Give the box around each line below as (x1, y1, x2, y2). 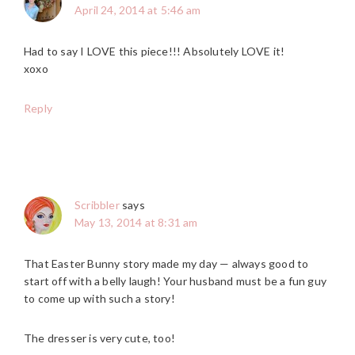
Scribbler (74, 197, 120, 212)
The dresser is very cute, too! (24, 330, 175, 345)
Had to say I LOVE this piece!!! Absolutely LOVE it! (24, 44, 285, 58)
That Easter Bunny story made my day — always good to (24, 256, 309, 270)
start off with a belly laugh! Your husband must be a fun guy (24, 273, 327, 288)
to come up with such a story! (24, 291, 175, 305)
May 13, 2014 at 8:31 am (74, 215, 198, 229)
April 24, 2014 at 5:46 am (74, 2, 200, 17)
